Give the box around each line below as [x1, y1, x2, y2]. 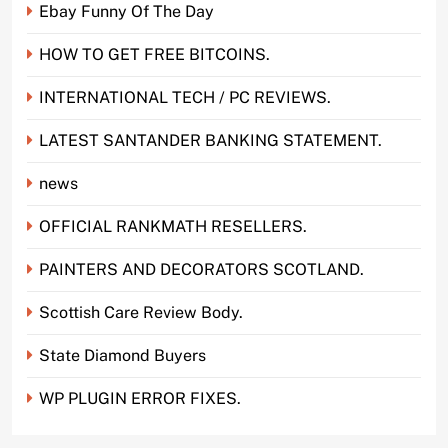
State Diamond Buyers [39, 345, 206, 365]
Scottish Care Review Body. [39, 302, 243, 322]
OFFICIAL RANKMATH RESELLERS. [39, 216, 307, 236]
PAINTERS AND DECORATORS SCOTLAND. [39, 259, 364, 279]
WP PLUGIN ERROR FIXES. [39, 388, 241, 408]
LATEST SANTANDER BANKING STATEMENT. [39, 130, 382, 150]
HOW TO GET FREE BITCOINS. [39, 44, 270, 64]
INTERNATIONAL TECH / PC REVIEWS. [39, 87, 331, 107]
